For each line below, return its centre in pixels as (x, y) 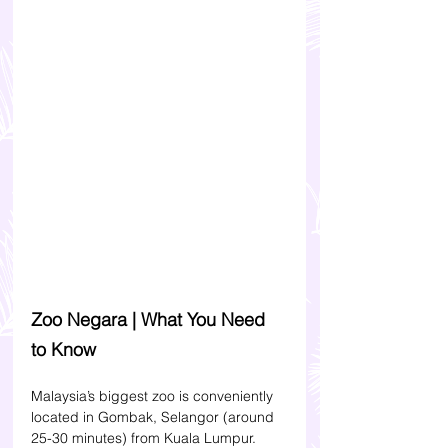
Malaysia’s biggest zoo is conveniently (154, 396)
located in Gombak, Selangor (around (154, 417)
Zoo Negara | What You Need (150, 320)
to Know (66, 350)
